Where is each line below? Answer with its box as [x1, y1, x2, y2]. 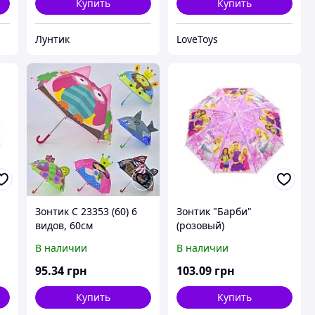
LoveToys [176, 32, 218, 46]
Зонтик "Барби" [176, 205, 252, 219]
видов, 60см [34, 219, 93, 233]
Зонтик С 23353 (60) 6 [34, 205, 137, 219]
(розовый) [176, 219, 224, 233]
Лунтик [34, 32, 70, 46]
